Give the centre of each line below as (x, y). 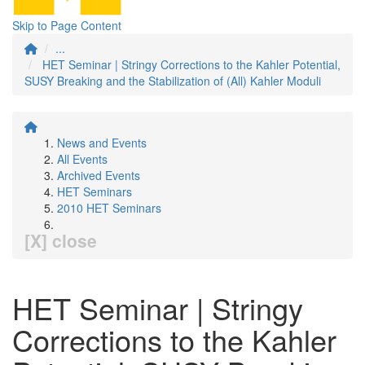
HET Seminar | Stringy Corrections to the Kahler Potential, (191, 64)
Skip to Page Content (67, 25)
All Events (82, 159)
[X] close (61, 240)
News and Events (102, 143)
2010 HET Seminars (109, 208)
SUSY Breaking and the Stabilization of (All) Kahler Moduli (173, 81)
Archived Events (99, 175)
